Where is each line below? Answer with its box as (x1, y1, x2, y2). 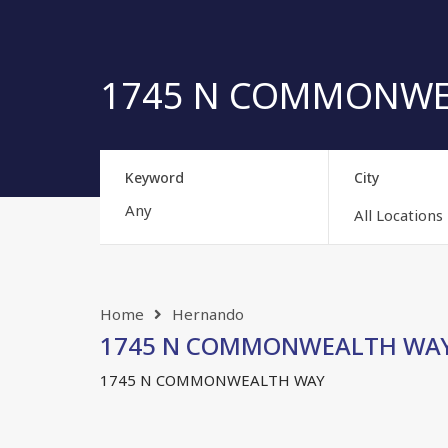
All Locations (353, 204, 443, 225)
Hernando (172, 303, 244, 324)
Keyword (125, 167, 184, 187)
